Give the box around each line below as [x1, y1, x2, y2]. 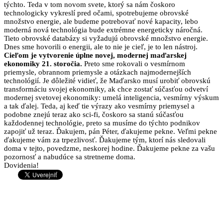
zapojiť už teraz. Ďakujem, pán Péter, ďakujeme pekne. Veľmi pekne [4, 127, 217, 136]
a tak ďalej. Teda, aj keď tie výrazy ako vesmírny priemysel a [4, 102, 195, 111]
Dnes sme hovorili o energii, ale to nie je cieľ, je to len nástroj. [4, 43, 198, 51]
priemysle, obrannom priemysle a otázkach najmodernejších [4, 68, 191, 77]
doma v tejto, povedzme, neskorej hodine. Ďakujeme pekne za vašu [4, 144, 215, 153]
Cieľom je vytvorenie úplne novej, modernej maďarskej [4, 51, 187, 60]
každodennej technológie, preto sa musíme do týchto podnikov [4, 119, 200, 127]
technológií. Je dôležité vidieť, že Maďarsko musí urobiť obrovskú [4, 77, 211, 85]
